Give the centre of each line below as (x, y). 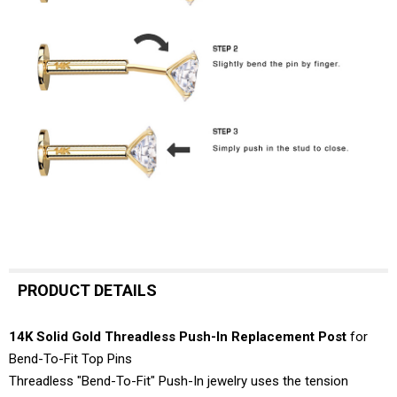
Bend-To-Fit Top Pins (70, 359)
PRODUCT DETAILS (87, 291)
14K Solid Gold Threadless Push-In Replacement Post (178, 337)
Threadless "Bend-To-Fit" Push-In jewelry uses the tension (179, 381)
